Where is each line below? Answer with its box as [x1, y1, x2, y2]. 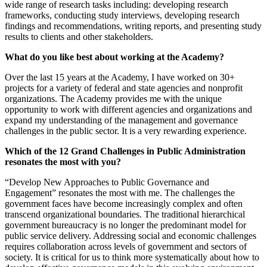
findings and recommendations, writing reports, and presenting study [5, 21, 262, 32]
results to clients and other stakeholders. [5, 32, 153, 42]
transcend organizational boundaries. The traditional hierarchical [5, 209, 245, 220]
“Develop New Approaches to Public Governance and [5, 177, 209, 188]
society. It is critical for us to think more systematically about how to [5, 252, 259, 263]
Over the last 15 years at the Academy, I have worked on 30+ [5, 72, 235, 83]
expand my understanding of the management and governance [5, 115, 238, 126]
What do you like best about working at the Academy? [5, 52, 224, 63]
